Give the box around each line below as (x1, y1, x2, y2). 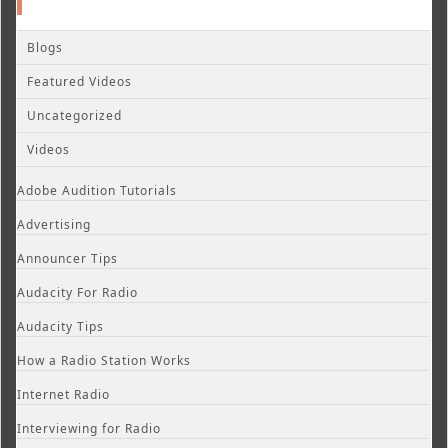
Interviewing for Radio (17, 419, 161, 437)
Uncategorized (27, 106, 122, 124)
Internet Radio (17, 385, 110, 403)
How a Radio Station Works (17, 351, 191, 369)
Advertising (17, 215, 91, 233)
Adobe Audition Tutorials (17, 181, 177, 199)
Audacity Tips (17, 317, 104, 335)
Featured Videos (27, 72, 132, 90)
